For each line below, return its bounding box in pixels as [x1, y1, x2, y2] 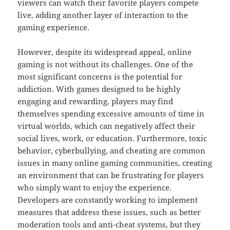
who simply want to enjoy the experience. [17, 182, 172, 193]
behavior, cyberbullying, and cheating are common [17, 145, 206, 156]
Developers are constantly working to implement [17, 195, 198, 205]
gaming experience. [17, 22, 90, 33]
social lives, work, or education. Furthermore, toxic [17, 133, 207, 144]
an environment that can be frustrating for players [17, 170, 204, 181]
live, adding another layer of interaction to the [17, 10, 188, 21]
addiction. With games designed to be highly [17, 84, 181, 94]
